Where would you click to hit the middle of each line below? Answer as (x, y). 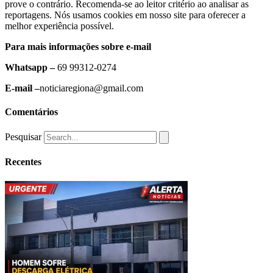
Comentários (31, 112)
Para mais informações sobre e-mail (78, 46)
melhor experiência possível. (59, 26)
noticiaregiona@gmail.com (91, 88)
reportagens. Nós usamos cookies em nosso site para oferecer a (125, 15)
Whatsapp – (31, 67)
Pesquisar (23, 137)
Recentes (23, 162)
